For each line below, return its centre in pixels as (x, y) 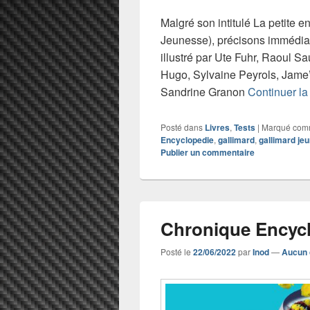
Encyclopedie (187, 140)
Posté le (177, 252)
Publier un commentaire (208, 153)
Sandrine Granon (204, 92)
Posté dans (182, 127)
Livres (217, 128)
